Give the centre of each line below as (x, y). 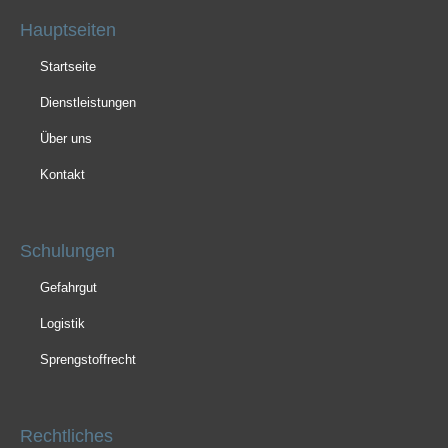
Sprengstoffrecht (88, 360)
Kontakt (62, 175)
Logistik (62, 324)
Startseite (68, 67)
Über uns (66, 139)
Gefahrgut (68, 288)
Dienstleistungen (88, 103)
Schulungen (67, 251)
